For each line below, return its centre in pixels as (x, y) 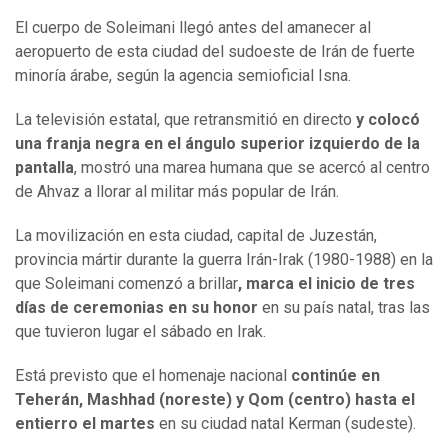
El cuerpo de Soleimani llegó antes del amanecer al (193, 28)
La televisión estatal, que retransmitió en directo (185, 120)
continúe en (333, 376)
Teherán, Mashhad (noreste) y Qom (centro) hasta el (215, 400)
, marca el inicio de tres (326, 284)
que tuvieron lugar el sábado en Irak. (140, 332)
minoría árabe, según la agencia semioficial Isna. (183, 76)
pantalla (44, 168)
